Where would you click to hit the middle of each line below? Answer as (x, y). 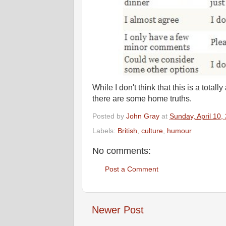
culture (152, 131)
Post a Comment (132, 169)
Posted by (109, 116)
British (127, 131)
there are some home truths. (142, 98)
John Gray (143, 116)
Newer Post (118, 210)
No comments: (122, 151)
